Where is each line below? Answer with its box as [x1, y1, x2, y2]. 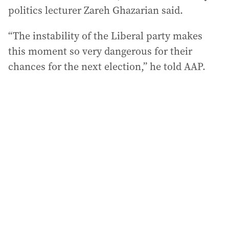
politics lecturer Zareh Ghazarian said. [8, 3, 183, 17]
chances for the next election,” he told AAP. [8, 59, 205, 74]
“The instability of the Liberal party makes [8, 29, 202, 43]
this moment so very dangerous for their [8, 44, 192, 58]
